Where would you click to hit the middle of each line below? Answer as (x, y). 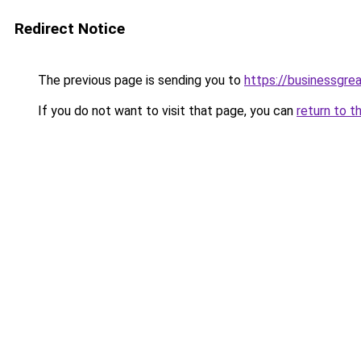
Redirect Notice (70, 29)
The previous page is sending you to (139, 80)
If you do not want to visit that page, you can (166, 111)
